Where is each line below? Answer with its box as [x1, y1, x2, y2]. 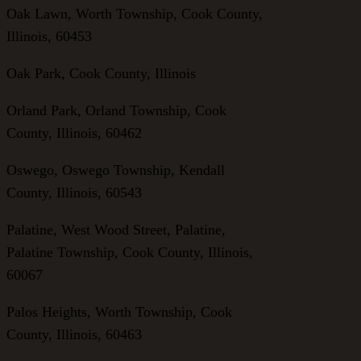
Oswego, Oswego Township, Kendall [6, 161, 225, 178]
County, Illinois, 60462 [6, 124, 142, 141]
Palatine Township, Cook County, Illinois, [6, 243, 253, 260]
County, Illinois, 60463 [6, 326, 142, 342]
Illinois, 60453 [6, 27, 92, 44]
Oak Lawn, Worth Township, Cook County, [6, 5, 263, 22]
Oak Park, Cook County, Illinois [6, 64, 196, 81]
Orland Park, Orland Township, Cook [6, 102, 226, 118]
